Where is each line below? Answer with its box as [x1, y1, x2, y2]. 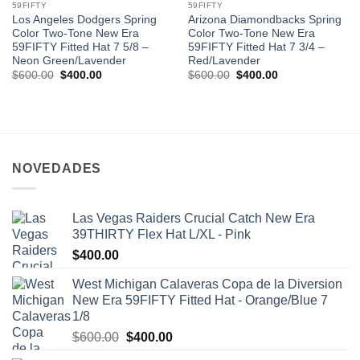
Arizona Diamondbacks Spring [187, 13, 342, 26]
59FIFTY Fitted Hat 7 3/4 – [187, 40, 325, 53]
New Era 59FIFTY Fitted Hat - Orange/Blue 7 [72, 292, 328, 307]
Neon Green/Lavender [11, 54, 126, 67]
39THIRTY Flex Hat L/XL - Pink [72, 227, 251, 241]
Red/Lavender [187, 54, 260, 67]
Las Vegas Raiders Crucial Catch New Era [72, 211, 315, 225]
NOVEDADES [12, 162, 102, 176]
